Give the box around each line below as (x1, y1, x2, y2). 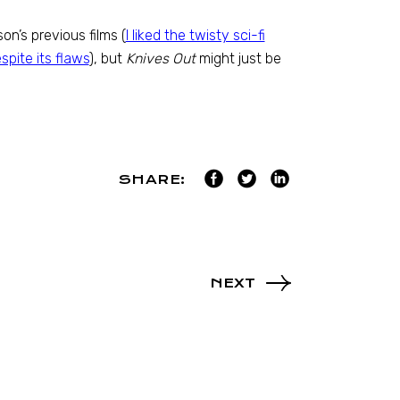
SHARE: (118, 171, 186, 187)
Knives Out (125, 50, 196, 67)
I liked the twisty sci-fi (125, 27, 265, 44)
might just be (195, 50, 281, 67)
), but (88, 50, 126, 67)
